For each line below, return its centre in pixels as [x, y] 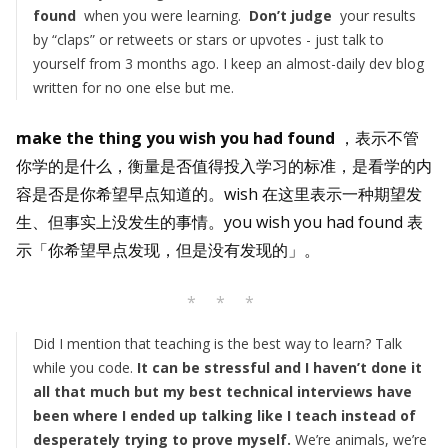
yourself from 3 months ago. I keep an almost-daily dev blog [228, 64]
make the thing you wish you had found [177, 138]
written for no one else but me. [133, 88]
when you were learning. [162, 16]
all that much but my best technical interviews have [222, 392]
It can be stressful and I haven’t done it [279, 368]
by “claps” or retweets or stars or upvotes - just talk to [208, 40]
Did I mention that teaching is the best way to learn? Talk [217, 344]
